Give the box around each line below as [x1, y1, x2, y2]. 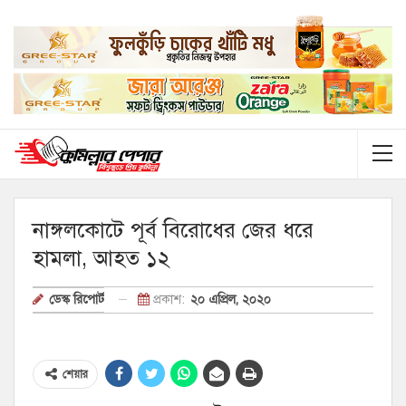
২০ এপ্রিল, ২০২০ [190, 291, 271, 307]
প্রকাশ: [150, 291, 188, 307]
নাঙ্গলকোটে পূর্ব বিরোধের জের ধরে [33, 216, 314, 244]
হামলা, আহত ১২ [33, 244, 170, 272]
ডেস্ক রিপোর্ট [49, 291, 104, 307]
